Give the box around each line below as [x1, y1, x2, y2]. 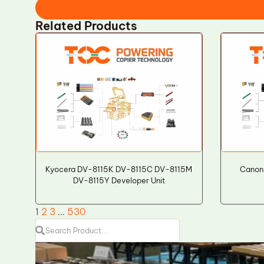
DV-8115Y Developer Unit [72, 175, 165, 185]
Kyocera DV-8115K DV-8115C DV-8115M [45, 164, 193, 174]
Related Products [35, 18, 137, 33]
